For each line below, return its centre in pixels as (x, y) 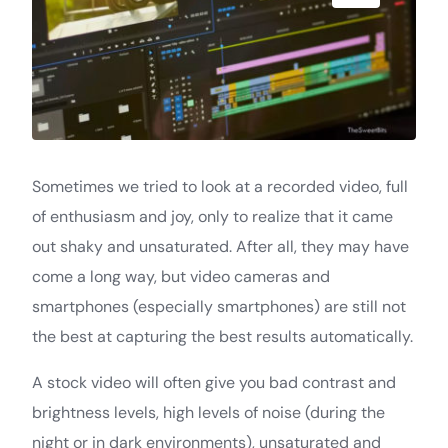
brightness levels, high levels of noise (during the (208, 413)
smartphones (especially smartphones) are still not (219, 307)
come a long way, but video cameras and (181, 277)
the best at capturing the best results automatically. (222, 337)
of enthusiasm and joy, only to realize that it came (212, 217)
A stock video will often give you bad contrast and (214, 383)
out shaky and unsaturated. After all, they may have (220, 247)
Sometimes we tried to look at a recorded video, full (220, 187)
